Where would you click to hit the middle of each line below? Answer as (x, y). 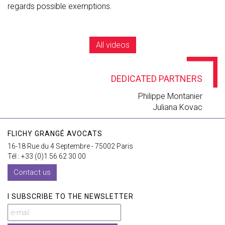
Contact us (32, 172)
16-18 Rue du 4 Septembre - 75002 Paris (70, 146)
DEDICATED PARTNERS (157, 79)
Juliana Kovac (178, 107)
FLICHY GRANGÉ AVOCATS (55, 134)
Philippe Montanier (170, 96)
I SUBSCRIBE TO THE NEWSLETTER (71, 196)
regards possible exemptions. (60, 6)
